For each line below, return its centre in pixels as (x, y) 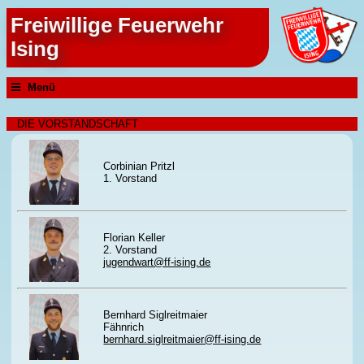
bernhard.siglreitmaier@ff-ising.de (182, 339)
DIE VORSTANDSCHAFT (77, 124)
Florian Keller (134, 237)
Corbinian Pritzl (139, 166)
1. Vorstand (130, 178)
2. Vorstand (130, 249)
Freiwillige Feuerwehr (117, 26)
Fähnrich (124, 327)
